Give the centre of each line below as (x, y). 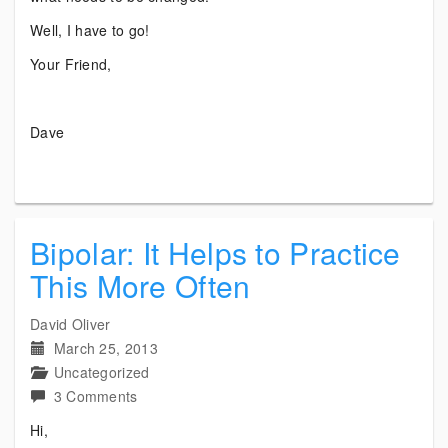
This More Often (140, 285)
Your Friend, (71, 64)
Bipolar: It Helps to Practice (215, 252)
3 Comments (95, 396)
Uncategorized (101, 372)
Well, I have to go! (90, 30)
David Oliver (70, 324)
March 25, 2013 (105, 348)
